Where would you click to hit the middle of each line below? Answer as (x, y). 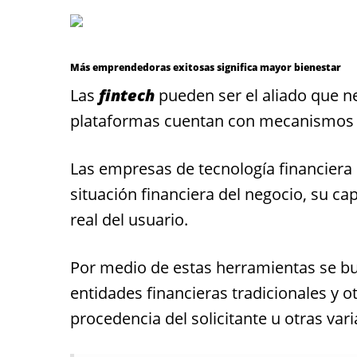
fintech (129, 95)
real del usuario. (129, 220)
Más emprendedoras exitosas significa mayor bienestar (206, 67)
